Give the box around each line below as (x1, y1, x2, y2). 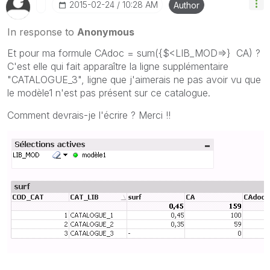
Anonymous (77, 25, 134, 38)
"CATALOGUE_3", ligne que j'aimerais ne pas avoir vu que (7, 73, 261, 86)
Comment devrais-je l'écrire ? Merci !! (7, 108, 171, 121)
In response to (7, 25, 77, 38)
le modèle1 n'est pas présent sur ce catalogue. (7, 86, 210, 99)
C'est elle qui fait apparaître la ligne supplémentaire (7, 60, 228, 72)
